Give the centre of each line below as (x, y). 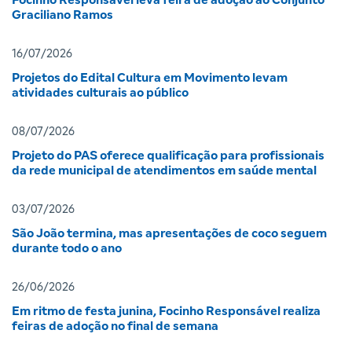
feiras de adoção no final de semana (115, 326)
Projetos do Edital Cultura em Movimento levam (150, 78)
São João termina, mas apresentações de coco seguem (169, 234)
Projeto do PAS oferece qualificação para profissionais (168, 156)
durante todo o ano (67, 249)
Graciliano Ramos (62, 15)
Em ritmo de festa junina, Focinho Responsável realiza (166, 312)
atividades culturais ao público (100, 93)
